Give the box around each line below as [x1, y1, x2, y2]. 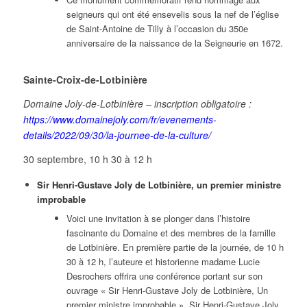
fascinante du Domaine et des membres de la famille [66, 226, 275, 240]
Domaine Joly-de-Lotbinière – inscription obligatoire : [23, 97, 251, 111]
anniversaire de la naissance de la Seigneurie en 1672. [66, 36, 283, 50]
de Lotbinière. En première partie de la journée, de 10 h [66, 241, 284, 254]
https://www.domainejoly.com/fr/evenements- [23, 112, 217, 127]
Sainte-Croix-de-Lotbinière [23, 73, 147, 87]
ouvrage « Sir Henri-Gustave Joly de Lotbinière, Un [66, 284, 268, 297]
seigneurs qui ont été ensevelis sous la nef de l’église [66, 8, 279, 21]
